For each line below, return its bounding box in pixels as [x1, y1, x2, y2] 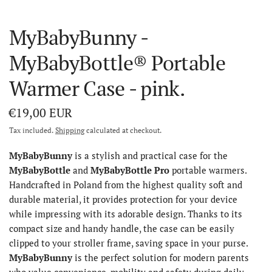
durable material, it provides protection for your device [9, 192, 238, 205]
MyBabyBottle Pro [90, 163, 170, 176]
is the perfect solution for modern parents [72, 251, 250, 263]
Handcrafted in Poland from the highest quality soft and [9, 178, 243, 191]
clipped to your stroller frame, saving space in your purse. [9, 236, 251, 249]
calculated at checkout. [84, 125, 161, 135]
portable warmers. [169, 163, 247, 176]
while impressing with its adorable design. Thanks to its [9, 207, 243, 220]
